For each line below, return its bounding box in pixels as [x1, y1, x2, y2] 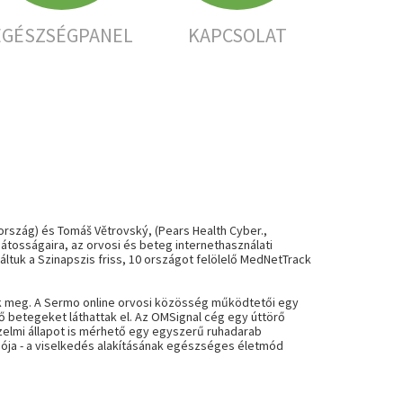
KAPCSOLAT [187, 22, 287, 48]
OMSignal [151, 309, 201, 325]
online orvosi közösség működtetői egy [80, 294, 299, 310]
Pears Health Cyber [158, 222, 261, 238]
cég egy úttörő [201, 309, 285, 325]
